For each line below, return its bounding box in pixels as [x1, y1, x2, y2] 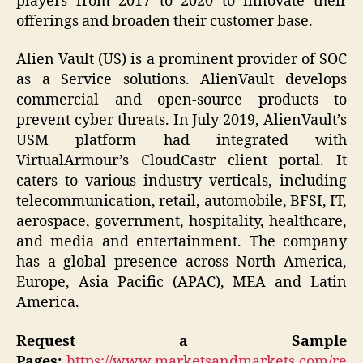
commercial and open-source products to [16, 91, 347, 110]
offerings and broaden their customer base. [16, 11, 313, 31]
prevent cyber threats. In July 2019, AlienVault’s [16, 111, 347, 130]
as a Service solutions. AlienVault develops [16, 70, 347, 90]
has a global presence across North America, [16, 253, 347, 272]
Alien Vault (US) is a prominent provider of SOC [16, 50, 347, 70]
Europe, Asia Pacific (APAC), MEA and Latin [16, 273, 347, 293]
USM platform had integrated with [16, 131, 347, 151]
